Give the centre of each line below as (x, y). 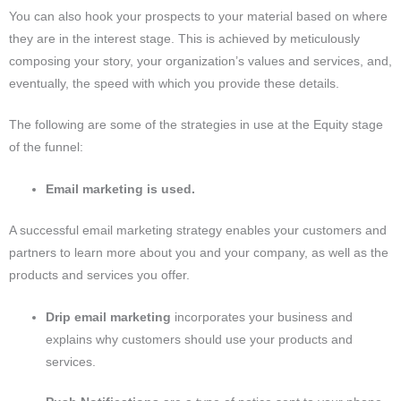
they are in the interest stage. (94, 38)
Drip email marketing (109, 317)
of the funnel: (46, 148)
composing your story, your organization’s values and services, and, (200, 61)
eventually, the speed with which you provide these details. (174, 83)
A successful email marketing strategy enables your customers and (198, 230)
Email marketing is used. (123, 190)
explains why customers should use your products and (200, 339)
